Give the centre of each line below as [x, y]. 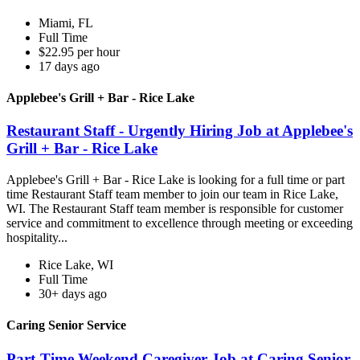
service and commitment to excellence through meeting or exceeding [180, 223]
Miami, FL [66, 22]
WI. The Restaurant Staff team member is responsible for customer [175, 209]
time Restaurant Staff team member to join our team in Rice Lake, [172, 194]
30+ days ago [73, 294]
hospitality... [37, 238]
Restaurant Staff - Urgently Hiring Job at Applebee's [180, 131]
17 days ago [69, 66]
